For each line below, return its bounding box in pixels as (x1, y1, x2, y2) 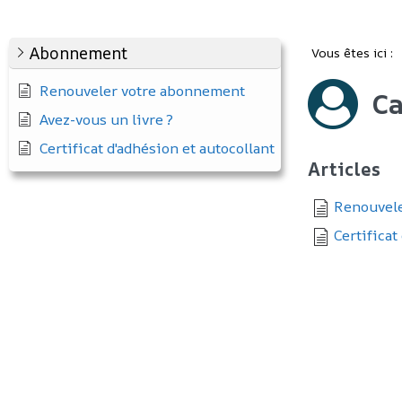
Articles (307, 157, 380, 182)
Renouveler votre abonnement (39, 81, 245, 100)
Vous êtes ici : (310, 44, 397, 61)
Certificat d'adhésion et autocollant (39, 138, 275, 158)
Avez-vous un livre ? (39, 109, 173, 129)
